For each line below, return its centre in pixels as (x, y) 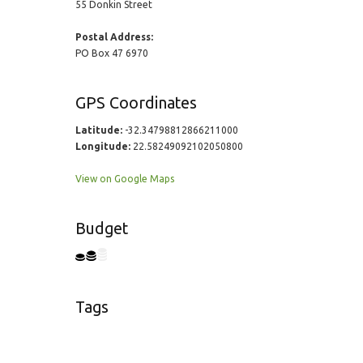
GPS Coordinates (136, 103)
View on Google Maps (124, 179)
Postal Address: (114, 37)
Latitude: (98, 130)
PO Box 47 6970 (111, 53)
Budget (101, 228)
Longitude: (102, 146)
